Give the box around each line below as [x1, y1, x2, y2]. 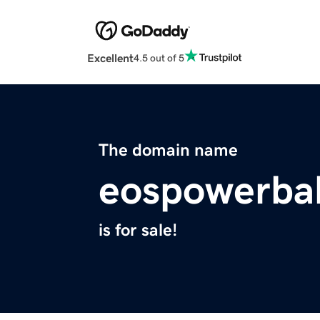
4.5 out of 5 [134, 52, 184, 63]
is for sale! [99, 221, 177, 239]
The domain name [99, 141, 238, 159]
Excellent [87, 52, 134, 64]
